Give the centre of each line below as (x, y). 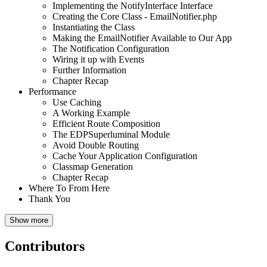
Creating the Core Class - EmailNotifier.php (135, 16)
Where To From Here (69, 188)
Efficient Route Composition (106, 123)
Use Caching (77, 102)
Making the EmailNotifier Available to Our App (142, 38)
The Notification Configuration (111, 48)
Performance (52, 91)
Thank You (49, 198)
